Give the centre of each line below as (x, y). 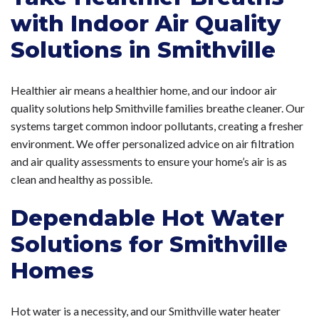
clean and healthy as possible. (82, 179)
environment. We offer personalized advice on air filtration (152, 144)
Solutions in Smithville (143, 50)
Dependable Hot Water (147, 218)
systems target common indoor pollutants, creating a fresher (157, 126)
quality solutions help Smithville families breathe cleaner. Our (158, 108)
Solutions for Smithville (149, 245)
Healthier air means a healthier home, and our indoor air (144, 90)
